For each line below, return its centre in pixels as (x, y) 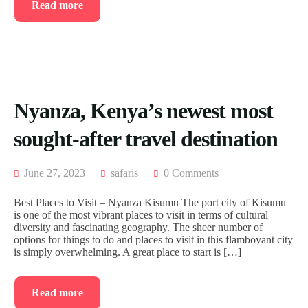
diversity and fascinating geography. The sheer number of (138, 228)
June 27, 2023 (53, 173)
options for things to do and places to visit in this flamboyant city (153, 240)
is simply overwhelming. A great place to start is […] (128, 252)
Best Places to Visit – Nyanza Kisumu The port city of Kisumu (150, 203)
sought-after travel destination (146, 139)
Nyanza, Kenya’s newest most (143, 111)
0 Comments (191, 173)
